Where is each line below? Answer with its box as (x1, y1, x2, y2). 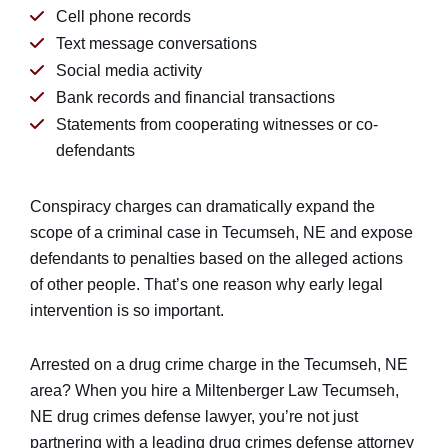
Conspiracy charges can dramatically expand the (30, 198, 375, 215)
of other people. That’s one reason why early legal (30, 276, 383, 293)
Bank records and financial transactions (56, 89, 335, 106)
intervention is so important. (30, 302, 224, 319)
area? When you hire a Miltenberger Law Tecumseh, (30, 382, 399, 399)
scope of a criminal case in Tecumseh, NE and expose (30, 224, 413, 241)
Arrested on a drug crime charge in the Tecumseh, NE (30, 356, 408, 373)
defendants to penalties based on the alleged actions (30, 250, 403, 267)
